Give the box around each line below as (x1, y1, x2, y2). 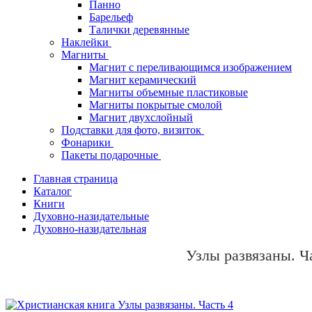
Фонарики (61, 136, 114, 149)
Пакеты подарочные (61, 149, 161, 162)
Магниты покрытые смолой (89, 99, 222, 111)
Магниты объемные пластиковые (89, 86, 248, 99)
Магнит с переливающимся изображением (89, 61, 292, 74)
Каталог (33, 185, 72, 198)
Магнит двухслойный (89, 111, 193, 124)
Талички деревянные (89, 24, 189, 36)
